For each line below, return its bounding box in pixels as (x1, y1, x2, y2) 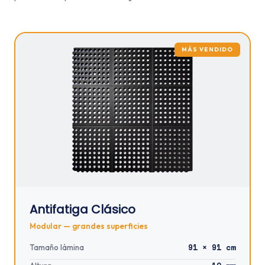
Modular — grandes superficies (30, 221, 148, 231)
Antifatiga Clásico (30, 201, 135, 218)
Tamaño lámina (30, 242, 84, 252)
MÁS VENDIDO (182, 45, 233, 53)
